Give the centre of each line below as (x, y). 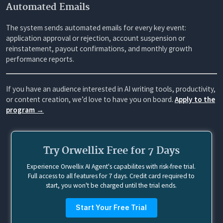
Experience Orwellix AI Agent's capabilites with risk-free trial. (111, 167)
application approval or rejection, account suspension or (96, 38)
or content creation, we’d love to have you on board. (90, 99)
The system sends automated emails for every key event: (96, 28)
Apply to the (195, 99)
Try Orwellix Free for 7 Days (111, 151)
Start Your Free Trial (111, 208)
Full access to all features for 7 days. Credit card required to (111, 176)
